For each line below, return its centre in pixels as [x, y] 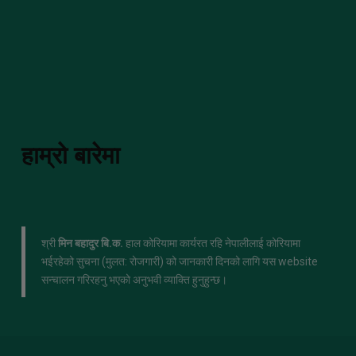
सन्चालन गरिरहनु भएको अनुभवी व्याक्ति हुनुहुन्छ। [134, 279]
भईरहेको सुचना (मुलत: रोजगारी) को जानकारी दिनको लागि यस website [180, 261]
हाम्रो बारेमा [71, 155]
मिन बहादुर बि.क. [91, 243]
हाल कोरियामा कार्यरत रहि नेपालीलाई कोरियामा [212, 243]
